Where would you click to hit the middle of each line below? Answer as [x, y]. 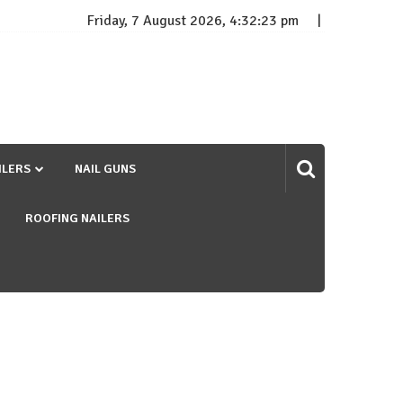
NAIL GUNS [105, 169]
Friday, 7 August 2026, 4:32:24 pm [193, 21]
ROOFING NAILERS [77, 219]
